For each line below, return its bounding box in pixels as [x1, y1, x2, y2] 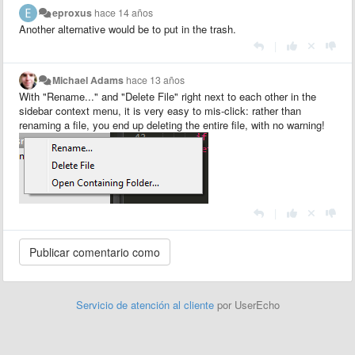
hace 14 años [94, 5, 154, 20]
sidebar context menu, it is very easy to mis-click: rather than [19, 102, 301, 118]
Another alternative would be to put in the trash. [19, 21, 236, 36]
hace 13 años [126, 72, 185, 87]
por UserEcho [216, 296, 280, 312]
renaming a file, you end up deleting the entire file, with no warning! [19, 116, 325, 132]
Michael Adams [52, 72, 124, 87]
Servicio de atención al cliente [75, 296, 217, 312]
